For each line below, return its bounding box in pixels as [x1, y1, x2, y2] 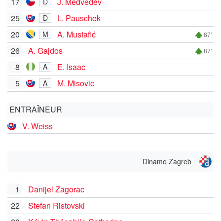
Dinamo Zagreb [143, 156, 191, 166]
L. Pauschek [57, 12, 101, 24]
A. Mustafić [57, 28, 96, 40]
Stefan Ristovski [28, 199, 85, 211]
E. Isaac [57, 61, 85, 73]
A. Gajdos [28, 44, 63, 56]
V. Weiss [22, 120, 53, 132]
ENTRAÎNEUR [9, 103, 62, 115]
